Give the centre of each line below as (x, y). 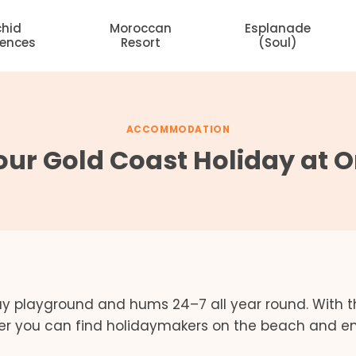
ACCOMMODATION (178, 129)
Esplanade (278, 28)
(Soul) (278, 43)
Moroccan (141, 28)
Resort (141, 43)
